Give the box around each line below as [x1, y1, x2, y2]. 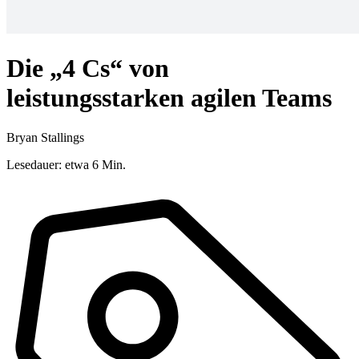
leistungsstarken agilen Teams [6, 83, 332, 113]
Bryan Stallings [6, 130, 84, 144]
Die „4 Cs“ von [6, 54, 169, 83]
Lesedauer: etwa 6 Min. [6, 157, 126, 171]
